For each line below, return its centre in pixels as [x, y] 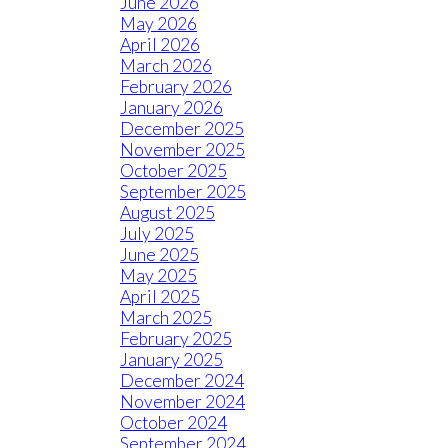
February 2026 [176, 86]
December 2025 [182, 128]
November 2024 [182, 401]
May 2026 [158, 23]
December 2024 [182, 380]
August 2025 [167, 212]
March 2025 [166, 317]
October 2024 [173, 422]
